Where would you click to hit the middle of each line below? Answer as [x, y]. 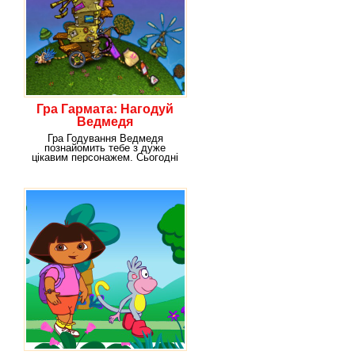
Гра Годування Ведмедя [105, 138]
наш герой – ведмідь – [105, 167]
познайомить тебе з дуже [105, 148]
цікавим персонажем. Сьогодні [105, 157]
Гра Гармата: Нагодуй [105, 109]
